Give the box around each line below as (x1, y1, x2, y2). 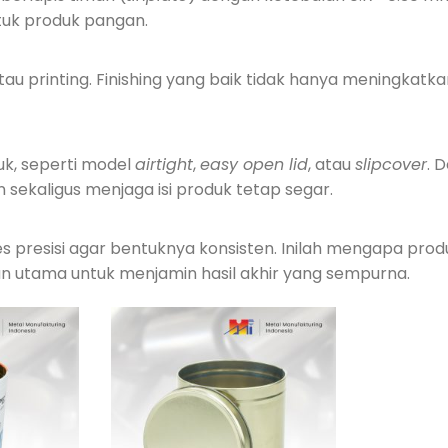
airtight (134, 152, 193, 176)
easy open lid (199, 152, 308, 176)
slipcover (354, 152, 427, 176)
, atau (307, 152, 355, 176)
